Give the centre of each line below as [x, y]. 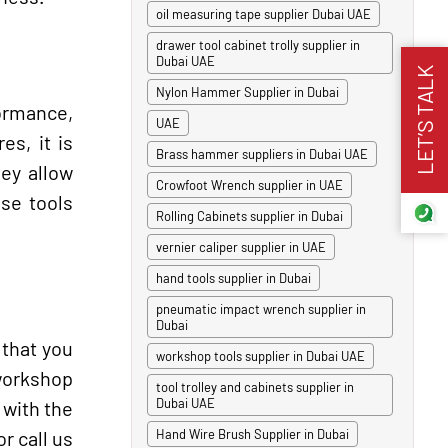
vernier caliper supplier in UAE [241, 247]
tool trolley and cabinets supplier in [255, 387]
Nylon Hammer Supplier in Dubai [247, 92]
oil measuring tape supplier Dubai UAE [263, 14]
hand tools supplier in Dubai [233, 278]
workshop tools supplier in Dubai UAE [260, 356]
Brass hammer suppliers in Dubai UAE [262, 154]
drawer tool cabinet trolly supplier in [258, 45]
